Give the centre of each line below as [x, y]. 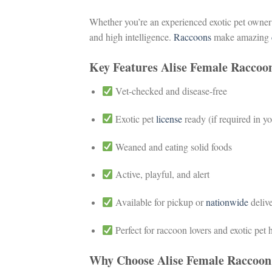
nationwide [227, 202]
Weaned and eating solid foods [173, 146]
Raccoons [192, 37]
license [169, 118]
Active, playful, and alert [161, 174]
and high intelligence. [131, 37]
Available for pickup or [160, 202]
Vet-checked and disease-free [170, 90]
